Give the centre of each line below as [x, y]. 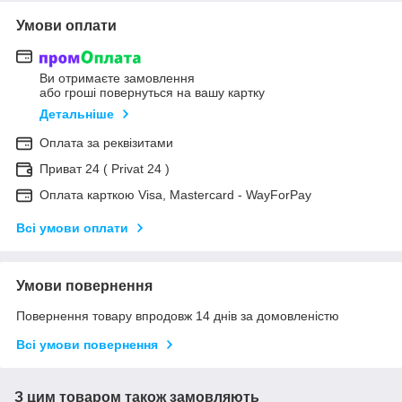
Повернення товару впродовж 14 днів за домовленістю [178, 315]
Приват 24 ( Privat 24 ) [105, 168]
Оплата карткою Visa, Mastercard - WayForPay [175, 194]
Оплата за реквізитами [106, 142]
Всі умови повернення [87, 344]
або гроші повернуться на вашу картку [152, 92]
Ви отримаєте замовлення [117, 78]
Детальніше [77, 114]
